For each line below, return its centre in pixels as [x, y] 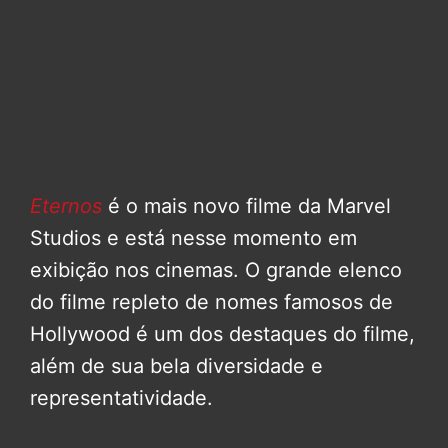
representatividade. [121, 398]
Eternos [66, 206]
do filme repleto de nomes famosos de [211, 302]
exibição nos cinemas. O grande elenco [216, 270]
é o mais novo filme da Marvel [249, 206]
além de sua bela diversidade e [176, 366]
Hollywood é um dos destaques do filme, [222, 334]
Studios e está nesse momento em [193, 238]
